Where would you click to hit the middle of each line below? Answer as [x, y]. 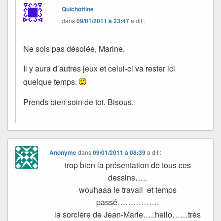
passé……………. [128, 202]
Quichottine [78, 9]
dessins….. [128, 177]
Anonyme [63, 152]
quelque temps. [51, 82]
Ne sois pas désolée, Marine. [74, 49]
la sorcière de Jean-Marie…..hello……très [128, 214]
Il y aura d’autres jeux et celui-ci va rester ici [99, 69]
